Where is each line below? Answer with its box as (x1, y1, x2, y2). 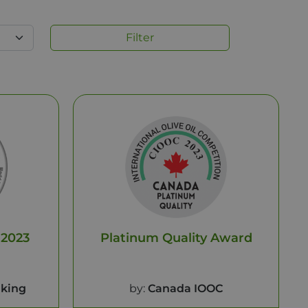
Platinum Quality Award (100, 230, 252, 245)
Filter (126, 31, 154, 44)
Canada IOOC (148, 282, 223, 295)
